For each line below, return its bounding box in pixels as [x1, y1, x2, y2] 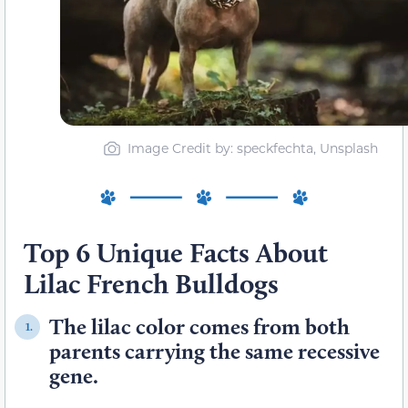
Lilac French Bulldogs [24, 267, 279, 301]
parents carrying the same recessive [49, 338, 380, 365]
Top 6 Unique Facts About [24, 236, 328, 270]
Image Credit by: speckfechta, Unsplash [127, 138, 378, 157]
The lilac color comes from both [49, 313, 350, 341]
